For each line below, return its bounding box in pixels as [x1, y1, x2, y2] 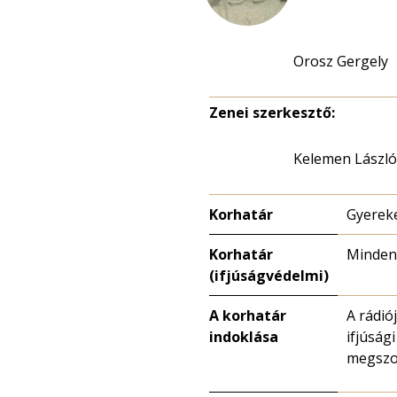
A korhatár [209, 306, 286, 325]
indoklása [209, 327, 278, 346]
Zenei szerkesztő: [209, 103, 335, 122]
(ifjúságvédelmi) [209, 266, 329, 285]
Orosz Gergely [293, 51, 388, 71]
